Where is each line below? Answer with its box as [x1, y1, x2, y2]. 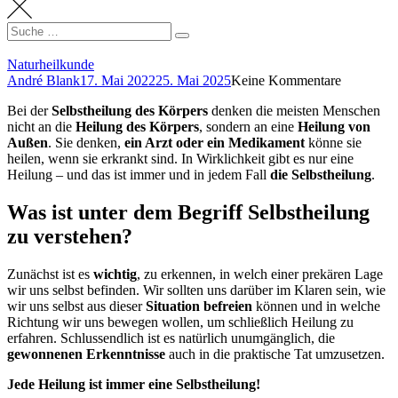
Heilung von [298, 119, 370, 135]
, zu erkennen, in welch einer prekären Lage [137, 266, 383, 282]
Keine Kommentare [231, 73, 341, 89]
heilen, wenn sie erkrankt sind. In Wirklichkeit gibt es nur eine [7, 151, 354, 167]
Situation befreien [146, 298, 252, 314]
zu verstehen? [7, 225, 132, 249]
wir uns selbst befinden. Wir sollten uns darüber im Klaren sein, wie [7, 282, 386, 298]
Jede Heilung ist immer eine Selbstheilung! [7, 376, 260, 392]
